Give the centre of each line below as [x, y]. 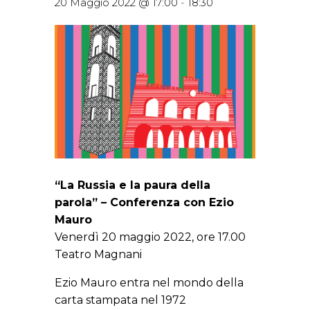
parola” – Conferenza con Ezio [144, 203]
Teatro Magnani [98, 255]
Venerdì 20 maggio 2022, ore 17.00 [150, 237]
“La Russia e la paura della [133, 185]
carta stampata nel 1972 [120, 300]
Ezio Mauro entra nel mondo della [149, 283]
